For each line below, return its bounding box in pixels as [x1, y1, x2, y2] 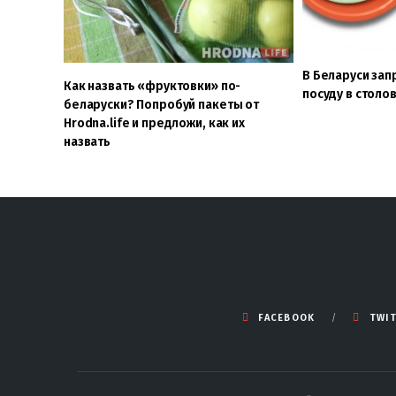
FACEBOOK [258, 311, 316, 324]
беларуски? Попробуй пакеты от [64, 96, 259, 112]
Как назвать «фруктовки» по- [64, 78, 241, 94]
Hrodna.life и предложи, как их [64, 115, 245, 131]
